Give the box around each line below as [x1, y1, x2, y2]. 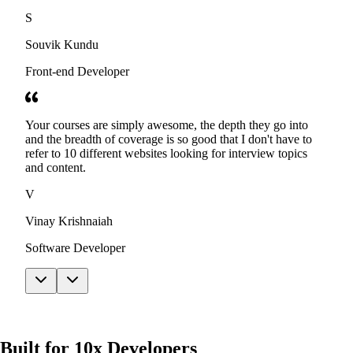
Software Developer [25, 241, 125, 255]
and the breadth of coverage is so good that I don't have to [25, 132, 312, 147]
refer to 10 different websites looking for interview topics [25, 147, 307, 161]
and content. [25, 161, 86, 175]
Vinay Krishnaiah [25, 214, 113, 229]
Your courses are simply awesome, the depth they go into [25, 118, 308, 132]
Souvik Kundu [25, 38, 98, 52]
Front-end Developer [25, 65, 129, 79]
